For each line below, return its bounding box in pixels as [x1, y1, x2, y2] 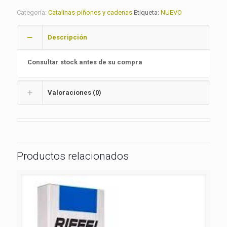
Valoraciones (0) [48, 89, 101, 96]
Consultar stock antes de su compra [27, 58, 142, 66]
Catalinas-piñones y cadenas [48, 9, 132, 16]
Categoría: [17, 9, 48, 16]
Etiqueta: [134, 9, 161, 16]
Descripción [48, 33, 87, 41]
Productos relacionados [17, 150, 129, 162]
